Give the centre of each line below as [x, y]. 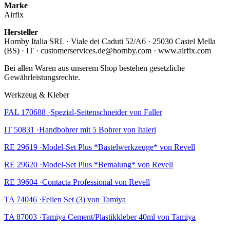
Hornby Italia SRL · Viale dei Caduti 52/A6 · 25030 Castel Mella [110, 41]
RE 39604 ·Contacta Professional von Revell [77, 182]
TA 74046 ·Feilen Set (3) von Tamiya [65, 199]
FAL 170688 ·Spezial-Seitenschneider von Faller [83, 112]
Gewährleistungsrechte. [42, 77]
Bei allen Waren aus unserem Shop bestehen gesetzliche [94, 68]
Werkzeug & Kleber [37, 94]
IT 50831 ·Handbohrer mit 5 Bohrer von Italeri [80, 129]
